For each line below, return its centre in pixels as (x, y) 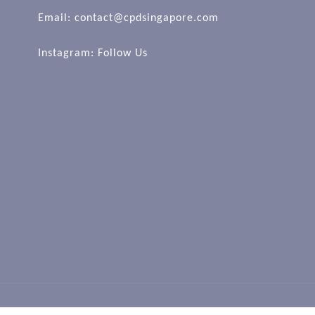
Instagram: (68, 54)
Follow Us (123, 54)
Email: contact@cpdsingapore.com (128, 19)
